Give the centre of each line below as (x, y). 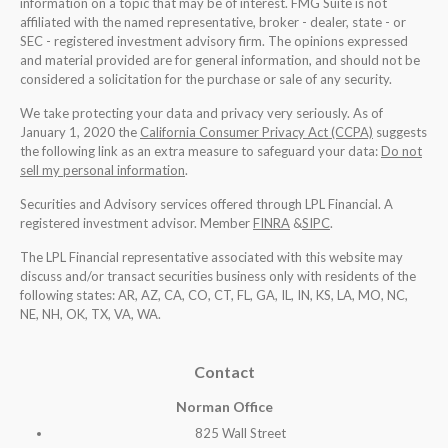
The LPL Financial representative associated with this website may (211, 257)
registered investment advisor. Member (136, 223)
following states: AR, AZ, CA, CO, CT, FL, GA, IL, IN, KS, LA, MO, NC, (214, 295)
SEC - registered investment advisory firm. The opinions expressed (214, 41)
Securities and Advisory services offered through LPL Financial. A (206, 204)
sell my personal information (102, 170)
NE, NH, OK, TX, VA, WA (89, 314)
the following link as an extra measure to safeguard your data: (200, 151)
